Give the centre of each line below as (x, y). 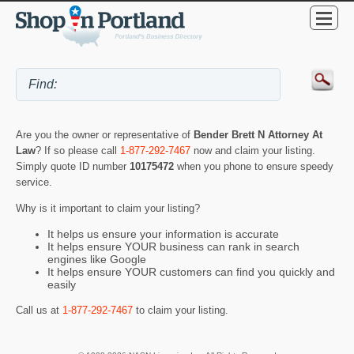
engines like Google (97, 260)
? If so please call (78, 150)
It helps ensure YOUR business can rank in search (173, 247)
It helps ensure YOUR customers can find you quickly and (191, 272)
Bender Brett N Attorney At (258, 134)
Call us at (39, 310)
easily (62, 285)
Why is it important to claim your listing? (108, 208)
